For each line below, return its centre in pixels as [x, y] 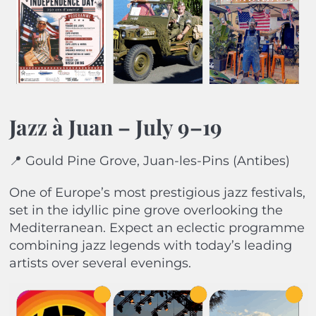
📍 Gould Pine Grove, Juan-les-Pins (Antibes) [149, 160]
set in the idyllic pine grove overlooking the [146, 210]
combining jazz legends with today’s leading [150, 245]
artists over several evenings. [100, 263]
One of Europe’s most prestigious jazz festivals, [157, 192]
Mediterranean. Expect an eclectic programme [157, 227]
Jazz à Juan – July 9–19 [115, 127]
